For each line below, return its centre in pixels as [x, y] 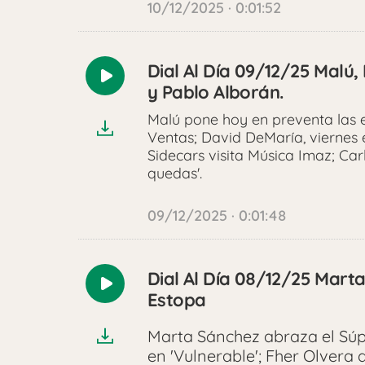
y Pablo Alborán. [215, 92]
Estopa [177, 300]
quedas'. [175, 174]
